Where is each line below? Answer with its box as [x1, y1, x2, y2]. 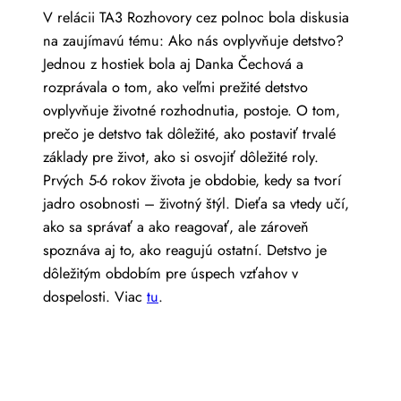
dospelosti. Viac [43, 286, 147, 307]
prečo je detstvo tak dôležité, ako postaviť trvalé [43, 123, 336, 144]
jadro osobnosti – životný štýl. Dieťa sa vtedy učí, [43, 192, 349, 214]
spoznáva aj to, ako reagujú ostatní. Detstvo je [43, 239, 327, 260]
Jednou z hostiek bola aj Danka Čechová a [43, 53, 303, 74]
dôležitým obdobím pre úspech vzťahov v [43, 262, 298, 284]
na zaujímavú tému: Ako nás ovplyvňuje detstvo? [43, 30, 344, 51]
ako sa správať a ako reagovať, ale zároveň [43, 216, 309, 237]
